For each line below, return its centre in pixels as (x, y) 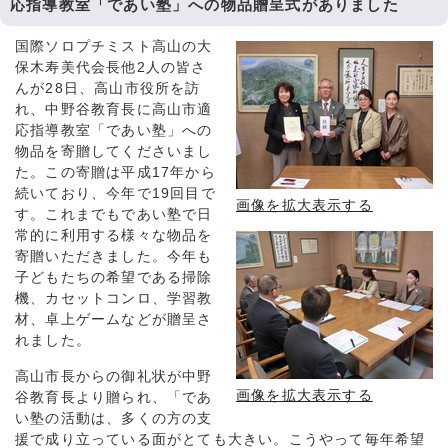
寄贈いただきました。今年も (114, 257)
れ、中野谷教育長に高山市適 (114, 110)
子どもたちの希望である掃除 (114, 278)
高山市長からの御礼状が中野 (114, 377)
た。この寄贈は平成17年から (115, 173)
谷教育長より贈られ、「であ (114, 398)
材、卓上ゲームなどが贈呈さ (114, 320)
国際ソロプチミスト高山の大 (114, 47)
